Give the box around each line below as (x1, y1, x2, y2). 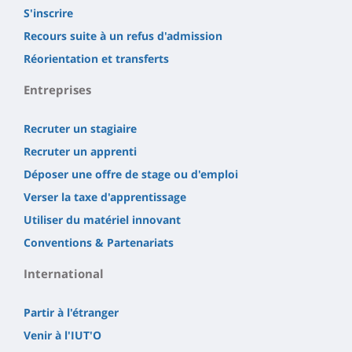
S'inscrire (24, 5, 73, 21)
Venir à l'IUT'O (24, 328, 101, 343)
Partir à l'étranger (24, 305, 119, 321)
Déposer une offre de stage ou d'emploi (24, 167, 238, 182)
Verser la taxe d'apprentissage (24, 189, 186, 205)
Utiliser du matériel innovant (24, 212, 181, 228)
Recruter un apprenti (24, 144, 137, 159)
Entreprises (24, 82, 91, 98)
